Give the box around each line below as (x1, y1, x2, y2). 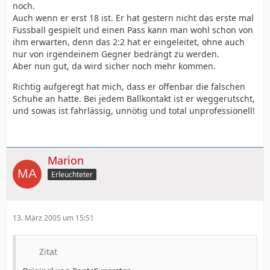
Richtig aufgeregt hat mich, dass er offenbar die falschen (13, 81, 245, 93)
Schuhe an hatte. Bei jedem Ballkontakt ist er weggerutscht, (13, 93, 255, 105)
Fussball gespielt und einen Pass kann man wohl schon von (13, 24, 253, 36)
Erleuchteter (51, 169, 93, 180)
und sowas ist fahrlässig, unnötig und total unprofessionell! (13, 105, 255, 117)
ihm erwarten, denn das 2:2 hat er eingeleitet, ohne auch (13, 36, 245, 48)
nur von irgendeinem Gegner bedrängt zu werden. (13, 48, 219, 60)
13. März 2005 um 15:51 (13, 213, 94, 223)
